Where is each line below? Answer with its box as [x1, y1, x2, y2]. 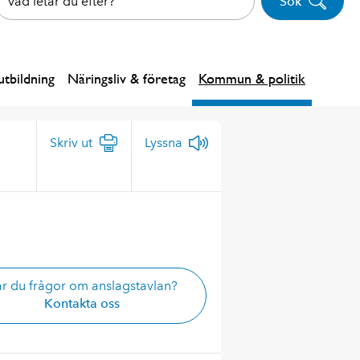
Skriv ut [49, 135, 92, 150]
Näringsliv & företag [67, 70, 186, 87]
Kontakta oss [43, 296, 120, 311]
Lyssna [144, 135, 182, 150]
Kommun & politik [198, 70, 305, 87]
